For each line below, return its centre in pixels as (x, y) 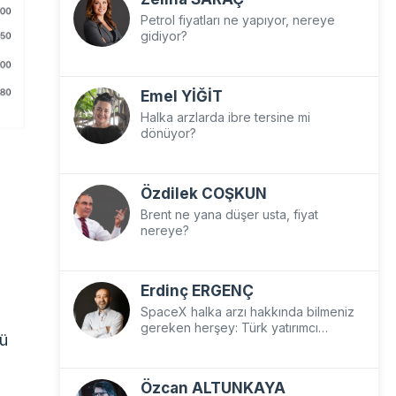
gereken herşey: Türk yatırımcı (229, 327)
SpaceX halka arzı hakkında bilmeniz (247, 312)
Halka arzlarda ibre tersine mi (225, 117)
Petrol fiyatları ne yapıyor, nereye (237, 20)
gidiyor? (164, 36)
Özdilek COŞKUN (203, 194)
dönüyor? (168, 133)
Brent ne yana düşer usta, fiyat (229, 214)
